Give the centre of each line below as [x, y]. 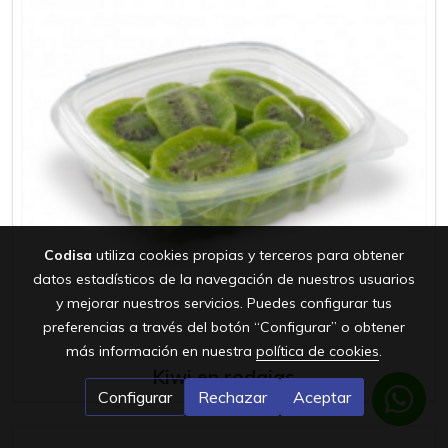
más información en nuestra [161, 351]
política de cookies [317, 351]
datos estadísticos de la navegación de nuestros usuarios [224, 279]
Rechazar [232, 397]
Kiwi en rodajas [224, 377]
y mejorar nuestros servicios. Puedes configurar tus [224, 303]
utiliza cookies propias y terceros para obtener [248, 255]
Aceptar [321, 397]
